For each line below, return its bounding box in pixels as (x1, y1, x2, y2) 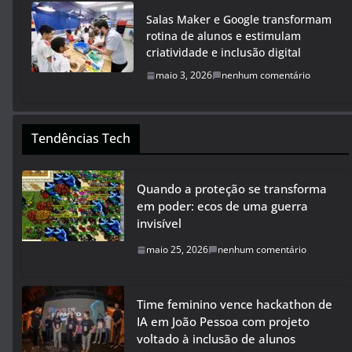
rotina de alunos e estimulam (146, 28, 301, 44)
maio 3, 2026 (156, 68, 212, 82)
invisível (137, 215, 181, 232)
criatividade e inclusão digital (146, 45, 301, 60)
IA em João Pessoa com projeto (137, 313, 310, 330)
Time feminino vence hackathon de (137, 296, 332, 313)
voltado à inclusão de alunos (137, 331, 295, 347)
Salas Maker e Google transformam (146, 12, 332, 27)
